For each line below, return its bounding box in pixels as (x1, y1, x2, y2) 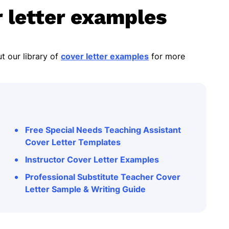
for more (149, 51, 185, 61)
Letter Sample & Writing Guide (25, 184, 146, 194)
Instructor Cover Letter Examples (25, 154, 159, 165)
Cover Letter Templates (25, 137, 121, 147)
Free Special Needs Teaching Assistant (25, 125, 181, 135)
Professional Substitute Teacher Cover (25, 172, 180, 182)
